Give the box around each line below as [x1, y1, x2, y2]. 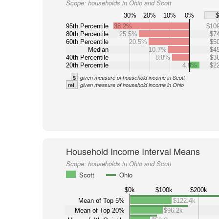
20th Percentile [66, 61, 109, 69]
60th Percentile [66, 38, 109, 45]
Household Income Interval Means [66, 145, 200, 157]
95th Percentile [66, 22, 109, 30]
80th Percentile [66, 30, 109, 38]
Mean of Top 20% [74, 206, 125, 214]
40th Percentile [66, 53, 109, 61]
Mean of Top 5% [78, 197, 125, 204]
